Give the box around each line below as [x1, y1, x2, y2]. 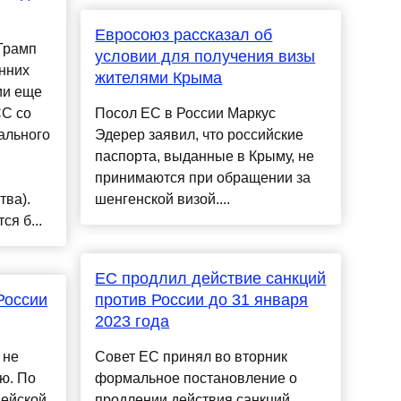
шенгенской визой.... [95, 192, 231, 208]
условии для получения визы [95, 47, 316, 66]
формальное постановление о [95, 371, 298, 387]
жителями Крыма [95, 69, 223, 88]
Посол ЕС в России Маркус [95, 106, 277, 122]
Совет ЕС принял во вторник [95, 349, 288, 365]
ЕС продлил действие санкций [95, 269, 327, 288]
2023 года [95, 312, 170, 331]
